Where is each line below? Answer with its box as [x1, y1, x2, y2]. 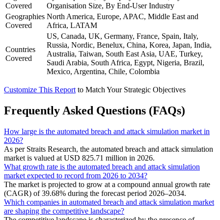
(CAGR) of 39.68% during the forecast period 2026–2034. [4, 189, 186, 197]
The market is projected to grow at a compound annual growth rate [4, 180, 210, 189]
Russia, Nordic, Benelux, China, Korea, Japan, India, [47, 41, 212, 50]
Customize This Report [4, 85, 76, 94]
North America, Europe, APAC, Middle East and [47, 12, 198, 21]
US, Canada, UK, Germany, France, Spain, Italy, [47, 32, 198, 41]
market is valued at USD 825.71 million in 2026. [4, 153, 155, 162]
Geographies [5, 12, 45, 21]
